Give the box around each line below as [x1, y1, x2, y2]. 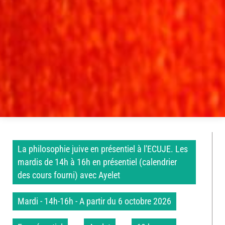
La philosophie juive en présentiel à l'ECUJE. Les [18, 144, 188, 154]
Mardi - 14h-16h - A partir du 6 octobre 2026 [18, 196, 171, 206]
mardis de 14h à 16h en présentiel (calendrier [18, 157, 177, 167]
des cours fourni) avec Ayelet [18, 170, 120, 180]
